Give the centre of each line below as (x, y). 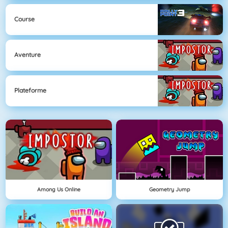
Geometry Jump (169, 189)
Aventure (27, 55)
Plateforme (30, 91)
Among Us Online (59, 189)
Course (24, 19)
